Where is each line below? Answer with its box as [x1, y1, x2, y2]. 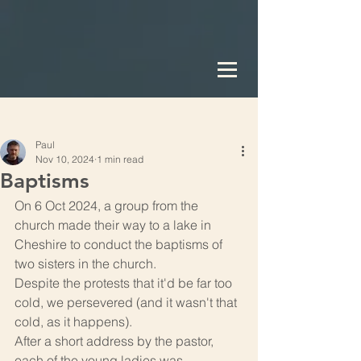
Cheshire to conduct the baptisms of [15, 236, 226, 252]
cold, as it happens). [15, 313, 132, 330]
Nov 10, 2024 [35, 153, 94, 165]
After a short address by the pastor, [15, 333, 217, 349]
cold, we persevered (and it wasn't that [15, 294, 240, 310]
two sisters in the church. [15, 255, 156, 272]
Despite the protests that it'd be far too [15, 275, 235, 291]
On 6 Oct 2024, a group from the [15, 197, 201, 214]
